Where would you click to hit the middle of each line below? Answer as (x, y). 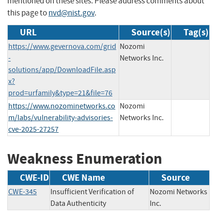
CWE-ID (34, 178)
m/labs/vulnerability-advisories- (61, 117)
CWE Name (84, 178)
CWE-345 (23, 192)
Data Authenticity (78, 204)
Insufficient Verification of (92, 192)
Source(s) (151, 32)
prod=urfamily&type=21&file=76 (60, 93)
